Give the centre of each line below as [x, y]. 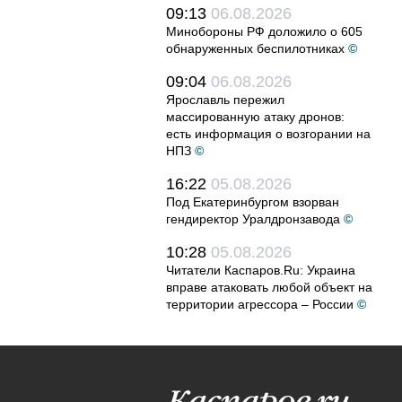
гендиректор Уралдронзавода [253, 219]
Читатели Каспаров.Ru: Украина [261, 270]
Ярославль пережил [225, 100]
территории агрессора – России [260, 304]
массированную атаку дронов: [255, 117]
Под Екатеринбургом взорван [253, 202]
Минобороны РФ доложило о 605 [264, 31]
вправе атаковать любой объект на [269, 287]
